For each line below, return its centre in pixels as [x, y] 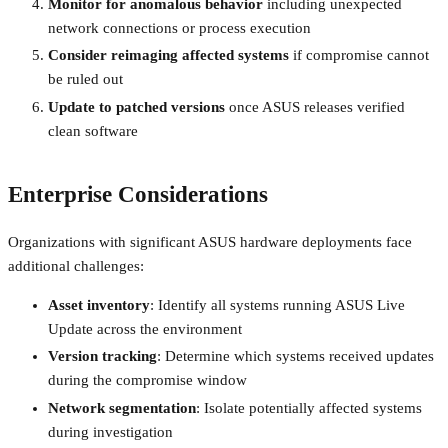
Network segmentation [122, 408]
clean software [93, 131]
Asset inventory [99, 304]
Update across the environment [145, 328]
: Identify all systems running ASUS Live [277, 304]
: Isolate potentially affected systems [309, 408]
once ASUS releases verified [315, 107]
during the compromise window [147, 380]
